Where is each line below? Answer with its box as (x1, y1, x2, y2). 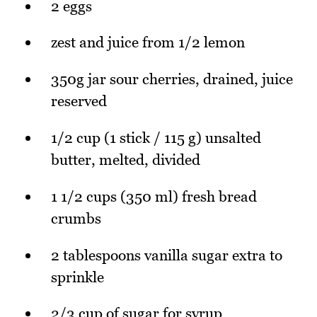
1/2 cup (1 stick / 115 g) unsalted (51, 129, 261, 147)
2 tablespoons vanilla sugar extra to (51, 246, 282, 264)
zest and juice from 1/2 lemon (51, 33, 245, 52)
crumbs (51, 209, 101, 227)
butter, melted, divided (51, 151, 200, 169)
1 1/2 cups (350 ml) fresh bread (51, 187, 257, 205)
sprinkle (51, 267, 104, 286)
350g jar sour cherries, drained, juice (51, 70, 293, 88)
